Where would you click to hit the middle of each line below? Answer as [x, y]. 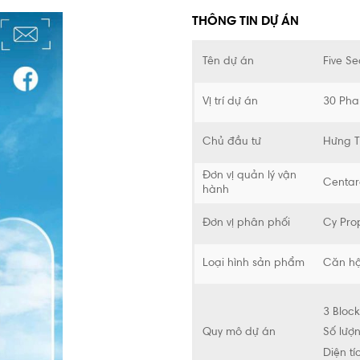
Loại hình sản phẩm [254, 264]
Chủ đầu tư [232, 143]
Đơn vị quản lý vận [250, 176]
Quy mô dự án [239, 333]
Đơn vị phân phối [246, 224]
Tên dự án [228, 62]
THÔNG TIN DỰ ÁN [245, 22]
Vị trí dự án [230, 102]
